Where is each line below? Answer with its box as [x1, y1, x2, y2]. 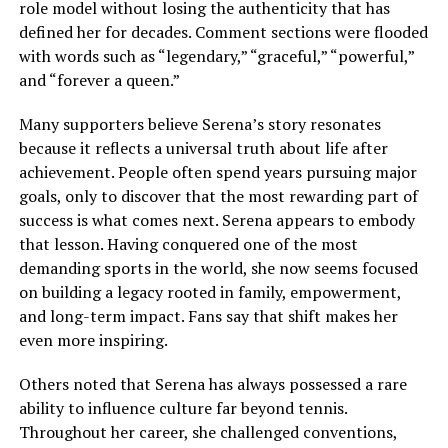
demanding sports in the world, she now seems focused [18, 257, 418, 280]
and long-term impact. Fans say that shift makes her [18, 305, 398, 328]
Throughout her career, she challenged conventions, [18, 421, 397, 444]
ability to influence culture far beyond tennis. [18, 397, 347, 420]
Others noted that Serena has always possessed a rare [18, 373, 407, 396]
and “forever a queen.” [18, 69, 180, 92]
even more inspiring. [18, 329, 168, 352]
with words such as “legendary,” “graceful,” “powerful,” [18, 45, 414, 68]
